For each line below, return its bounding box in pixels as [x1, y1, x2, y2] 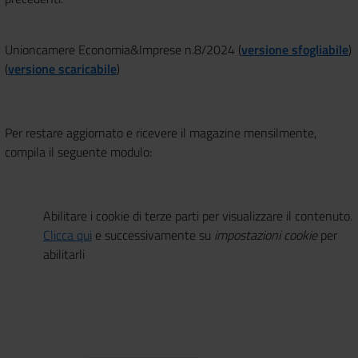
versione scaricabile [8, 58, 117, 78]
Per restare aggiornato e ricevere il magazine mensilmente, [5, 122, 316, 142]
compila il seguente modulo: [5, 141, 152, 161]
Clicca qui [43, 225, 92, 245]
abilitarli [43, 244, 85, 264]
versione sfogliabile [241, 39, 348, 59]
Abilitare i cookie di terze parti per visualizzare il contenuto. [43, 205, 352, 225]
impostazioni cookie [214, 225, 317, 245]
